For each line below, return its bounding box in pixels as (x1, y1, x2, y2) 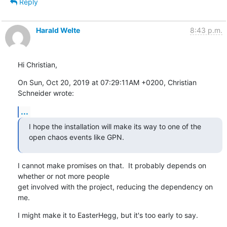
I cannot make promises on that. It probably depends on (17, 161, 206, 170)
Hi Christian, (17, 60, 57, 69)
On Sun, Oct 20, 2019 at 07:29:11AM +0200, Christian (17, 78, 197, 87)
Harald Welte (35, 25, 80, 34)
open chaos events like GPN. (28, 132, 124, 141)
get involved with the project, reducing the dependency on (17, 182, 213, 191)
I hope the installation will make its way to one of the (28, 122, 201, 131)
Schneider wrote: (17, 88, 74, 97)
